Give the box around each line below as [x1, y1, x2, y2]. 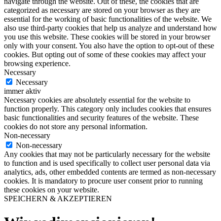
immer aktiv [4, 86, 41, 95]
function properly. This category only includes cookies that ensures [4, 104, 211, 113]
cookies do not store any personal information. [4, 122, 147, 131]
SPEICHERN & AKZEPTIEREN [4, 194, 112, 203]
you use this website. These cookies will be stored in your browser [4, 32, 210, 41]
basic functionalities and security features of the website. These [4, 113, 199, 122]
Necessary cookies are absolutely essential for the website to [4, 95, 190, 104]
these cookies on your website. [4, 185, 99, 194]
